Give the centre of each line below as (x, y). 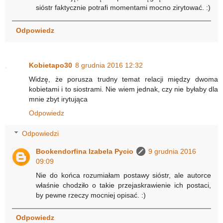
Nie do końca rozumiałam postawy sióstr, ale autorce (123, 175)
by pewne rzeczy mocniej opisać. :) (91, 195)
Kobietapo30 (51, 65)
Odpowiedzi (41, 134)
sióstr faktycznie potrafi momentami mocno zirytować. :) (123, 8)
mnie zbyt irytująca (58, 99)
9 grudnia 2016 (172, 152)
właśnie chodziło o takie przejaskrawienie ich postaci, (123, 185)
